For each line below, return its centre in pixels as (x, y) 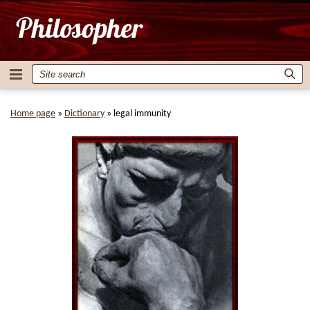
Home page (33, 114)
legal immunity (142, 114)
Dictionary (84, 114)
